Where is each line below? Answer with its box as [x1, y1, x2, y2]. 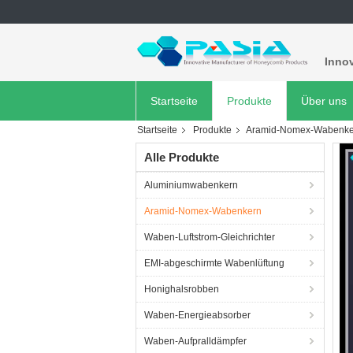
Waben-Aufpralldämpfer [144, 336, 247, 347]
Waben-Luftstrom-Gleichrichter [144, 232, 275, 243]
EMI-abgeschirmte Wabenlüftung [144, 258, 284, 269]
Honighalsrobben [144, 284, 219, 295]
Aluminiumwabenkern [144, 180, 238, 191]
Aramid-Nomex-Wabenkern [144, 206, 262, 217]
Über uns [301, 95, 347, 107]
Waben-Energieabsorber [144, 310, 251, 321]
